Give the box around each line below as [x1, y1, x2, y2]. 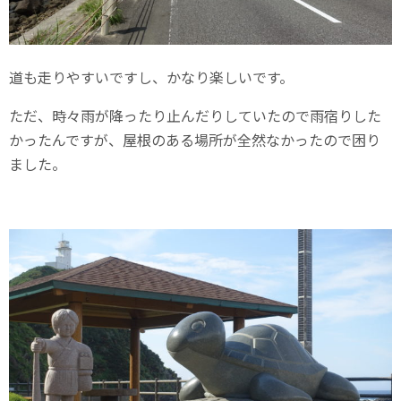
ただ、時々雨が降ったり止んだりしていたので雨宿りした [9, 104, 381, 126]
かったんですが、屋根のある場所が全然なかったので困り [9, 128, 380, 150]
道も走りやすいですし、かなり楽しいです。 [9, 65, 294, 88]
